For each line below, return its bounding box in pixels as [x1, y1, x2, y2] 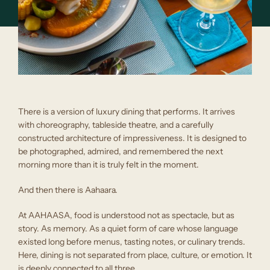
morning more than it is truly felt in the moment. [18, 159, 199, 171]
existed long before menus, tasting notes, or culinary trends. [18, 236, 245, 248]
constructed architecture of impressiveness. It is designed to [18, 133, 246, 144]
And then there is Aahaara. [18, 184, 118, 196]
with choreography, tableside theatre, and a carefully [18, 119, 213, 131]
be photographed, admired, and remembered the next [18, 146, 223, 157]
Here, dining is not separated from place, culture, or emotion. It [18, 250, 252, 261]
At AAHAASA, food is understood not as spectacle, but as [18, 210, 234, 221]
